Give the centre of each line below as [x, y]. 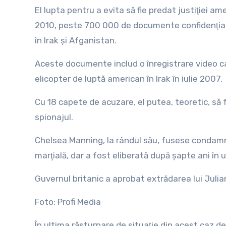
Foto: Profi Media [68, 202]
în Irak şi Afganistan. [76, 41]
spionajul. [54, 117]
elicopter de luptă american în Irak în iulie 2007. [129, 79]
